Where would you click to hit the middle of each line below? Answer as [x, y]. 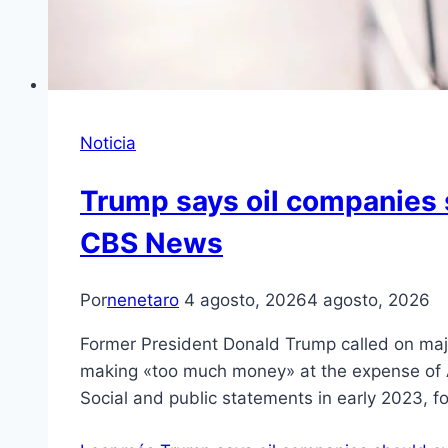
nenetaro [143, 300]
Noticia [108, 142]
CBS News [151, 243]
